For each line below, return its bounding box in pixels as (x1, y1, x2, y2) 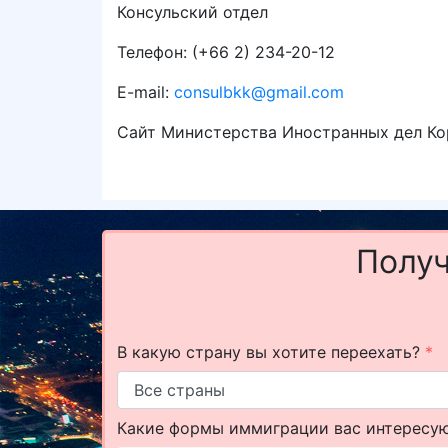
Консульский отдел (117, 2, 268, 22)
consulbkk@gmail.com (174, 82, 344, 102)
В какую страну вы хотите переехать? (117, 342, 425, 362)
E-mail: (117, 82, 174, 102)
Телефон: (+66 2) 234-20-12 (117, 42, 335, 62)
